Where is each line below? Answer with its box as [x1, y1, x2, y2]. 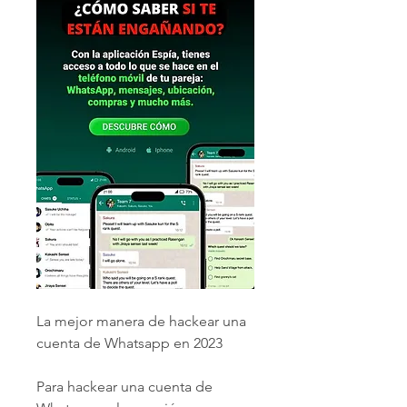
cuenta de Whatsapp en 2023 [36, 333, 223, 352]
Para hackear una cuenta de [36, 377, 213, 395]
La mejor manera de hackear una [36, 312, 246, 330]
